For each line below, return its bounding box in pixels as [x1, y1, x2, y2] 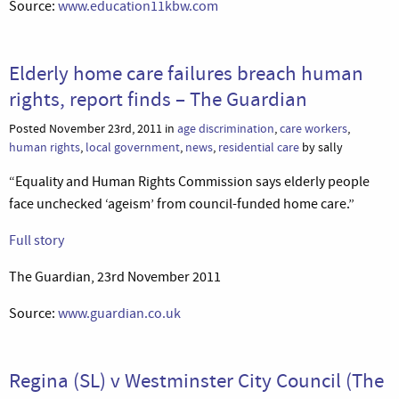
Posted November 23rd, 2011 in [9, 119, 177, 137]
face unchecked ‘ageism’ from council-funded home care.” [9, 194, 354, 213]
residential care [218, 138, 299, 156]
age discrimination [177, 119, 274, 137]
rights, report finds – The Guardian [9, 85, 307, 112]
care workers [280, 119, 347, 137]
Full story [9, 231, 64, 249]
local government [85, 138, 180, 156]
